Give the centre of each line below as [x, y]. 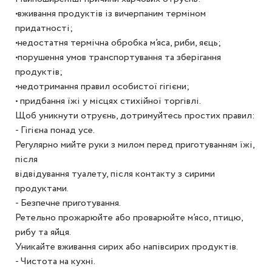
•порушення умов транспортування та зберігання [118, 57]
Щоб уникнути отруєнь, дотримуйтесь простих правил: [135, 116]
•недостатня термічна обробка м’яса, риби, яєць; [118, 43]
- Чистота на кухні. [55, 261]
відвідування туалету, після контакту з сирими [115, 174]
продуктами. [42, 189]
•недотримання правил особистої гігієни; [102, 87]
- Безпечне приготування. [68, 203]
